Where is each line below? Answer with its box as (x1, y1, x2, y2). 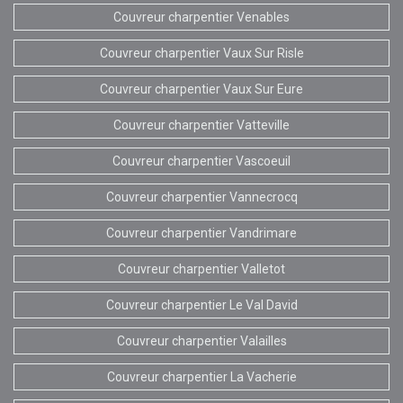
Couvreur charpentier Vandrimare (106, 225, 297, 240)
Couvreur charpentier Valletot (118, 261, 285, 276)
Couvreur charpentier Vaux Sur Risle (99, 45, 304, 60)
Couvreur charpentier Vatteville (113, 117, 290, 132)
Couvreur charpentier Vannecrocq (105, 189, 298, 204)
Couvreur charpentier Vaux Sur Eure (100, 81, 303, 96)
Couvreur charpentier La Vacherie (106, 369, 297, 384)
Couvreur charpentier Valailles (116, 333, 287, 348)
